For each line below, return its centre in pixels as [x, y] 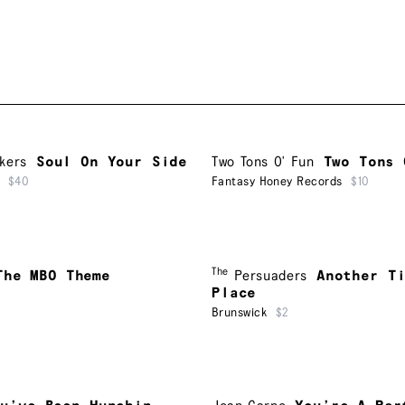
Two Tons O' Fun [263, 163]
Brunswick [240, 312]
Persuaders [270, 276]
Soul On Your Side [112, 163]
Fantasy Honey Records [277, 182]
